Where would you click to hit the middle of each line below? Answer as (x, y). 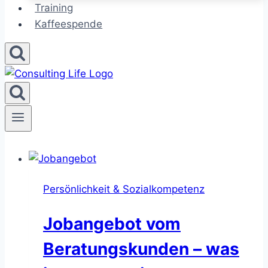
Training (54, 8)
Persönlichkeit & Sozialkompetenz (124, 189)
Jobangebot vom (112, 224)
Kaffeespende (69, 24)
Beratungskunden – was (141, 249)
